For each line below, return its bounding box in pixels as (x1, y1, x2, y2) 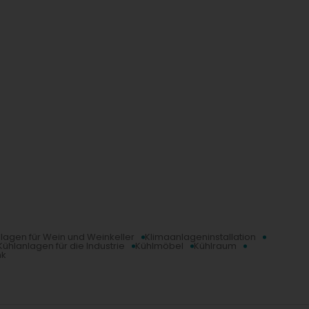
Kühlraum (194, 239, 237, 253)
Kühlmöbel (135, 239, 183, 253)
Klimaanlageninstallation (145, 230, 256, 244)
